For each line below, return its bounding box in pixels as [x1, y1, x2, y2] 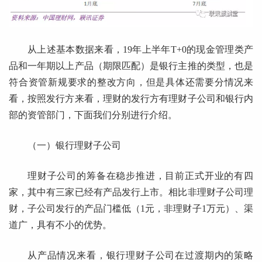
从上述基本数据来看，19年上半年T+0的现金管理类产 [27, 44, 253, 54]
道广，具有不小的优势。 [9, 219, 112, 230]
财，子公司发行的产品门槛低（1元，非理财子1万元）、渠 [9, 203, 253, 213]
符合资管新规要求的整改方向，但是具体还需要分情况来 [9, 77, 253, 87]
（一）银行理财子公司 [27, 140, 121, 150]
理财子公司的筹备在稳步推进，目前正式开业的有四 [27, 170, 253, 181]
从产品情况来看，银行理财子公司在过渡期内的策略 [27, 250, 253, 260]
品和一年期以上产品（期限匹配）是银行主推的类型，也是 [9, 60, 253, 71]
